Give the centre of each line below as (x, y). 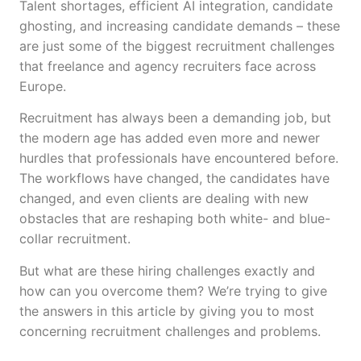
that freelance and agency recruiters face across (168, 66)
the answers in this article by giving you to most (167, 311)
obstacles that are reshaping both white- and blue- (175, 219)
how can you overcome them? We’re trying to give (173, 290)
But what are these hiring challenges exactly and (167, 270)
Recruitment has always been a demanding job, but (175, 118)
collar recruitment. (77, 239)
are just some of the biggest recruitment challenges (177, 46)
